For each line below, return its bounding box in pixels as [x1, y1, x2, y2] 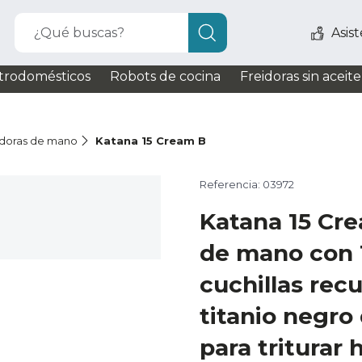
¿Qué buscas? [34, 25, 125, 40]
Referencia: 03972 [200, 178, 294, 191]
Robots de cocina [110, 69, 221, 84]
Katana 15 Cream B [95, 134, 207, 147]
